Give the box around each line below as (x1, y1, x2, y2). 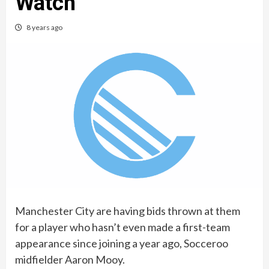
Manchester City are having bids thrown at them (15, 204, 240, 217)
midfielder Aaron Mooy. (15, 252, 125, 266)
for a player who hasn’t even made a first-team (15, 220, 230, 234)
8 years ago (26, 23, 62, 32)
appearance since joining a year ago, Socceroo (15, 236, 228, 250)
